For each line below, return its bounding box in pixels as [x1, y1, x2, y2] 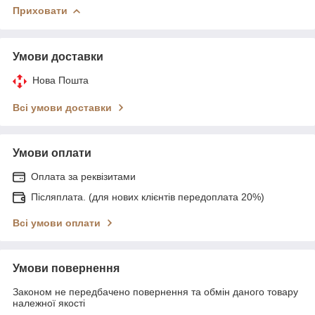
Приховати [13, 4, 67, 16]
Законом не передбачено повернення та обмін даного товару [13, 285, 298, 297]
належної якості [13, 297, 85, 309]
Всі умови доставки [13, 101, 112, 113]
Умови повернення [13, 262, 120, 274]
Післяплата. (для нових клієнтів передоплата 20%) [31, 191, 264, 202]
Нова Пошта [32, 74, 89, 86]
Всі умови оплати [13, 217, 101, 229]
